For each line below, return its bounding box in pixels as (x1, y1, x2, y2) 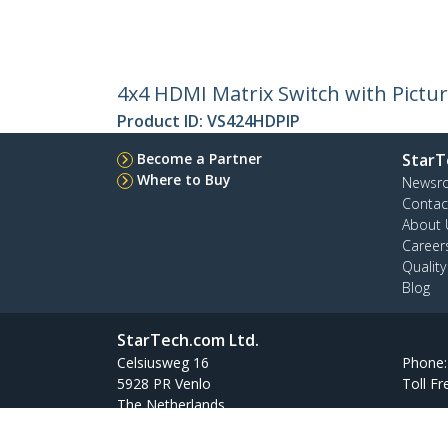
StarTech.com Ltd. (117, 329, 259, 352)
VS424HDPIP (207, 110, 300, 133)
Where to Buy (137, 170, 231, 190)
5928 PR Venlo (117, 374, 211, 394)
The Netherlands (117, 395, 225, 415)
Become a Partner (137, 149, 262, 169)
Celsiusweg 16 (117, 353, 209, 373)
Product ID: (117, 110, 207, 133)
